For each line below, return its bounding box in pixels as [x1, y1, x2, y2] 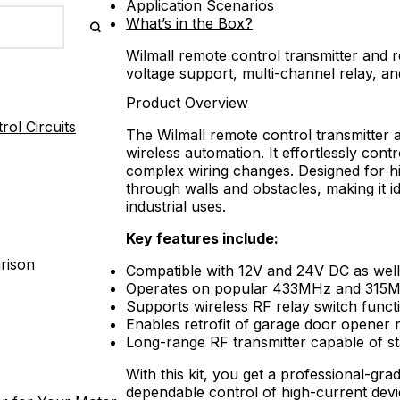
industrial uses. [126, 196, 226, 215]
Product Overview [126, 93, 248, 112]
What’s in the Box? [126, 13, 253, 32]
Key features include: [126, 229, 279, 247]
